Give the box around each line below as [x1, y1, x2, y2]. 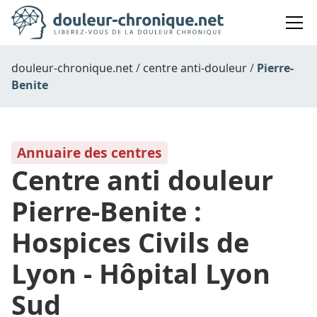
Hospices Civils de [11, 224, 249, 261]
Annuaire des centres [17, 143, 162, 163]
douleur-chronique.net [11, 60, 133, 76]
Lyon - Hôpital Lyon [11, 255, 270, 292]
